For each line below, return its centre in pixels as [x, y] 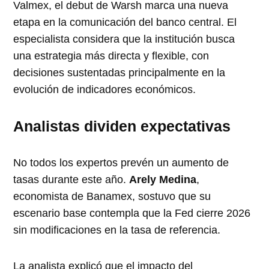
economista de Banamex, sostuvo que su [112, 196]
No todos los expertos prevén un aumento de [121, 162]
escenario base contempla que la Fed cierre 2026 [132, 213]
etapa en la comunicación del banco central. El [125, 22]
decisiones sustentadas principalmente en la [119, 72]
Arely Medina [163, 179]
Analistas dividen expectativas [122, 126]
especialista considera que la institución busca [124, 39]
